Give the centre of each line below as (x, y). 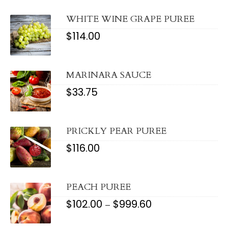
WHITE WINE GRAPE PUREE (130, 19)
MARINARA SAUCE (109, 75)
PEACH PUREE (98, 187)
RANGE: (169, 214)
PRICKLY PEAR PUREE (116, 131)
